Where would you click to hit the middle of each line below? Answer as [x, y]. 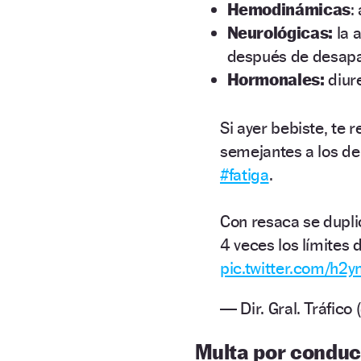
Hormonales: [276, 79]
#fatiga [245, 175]
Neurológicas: [282, 32]
